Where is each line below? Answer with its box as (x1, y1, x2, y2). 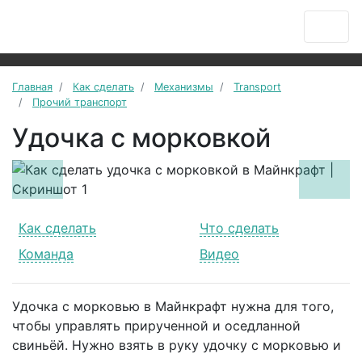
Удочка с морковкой (12, 122, 271, 154)
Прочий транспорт (32, 96, 127, 108)
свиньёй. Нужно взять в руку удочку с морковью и (12, 337, 341, 353)
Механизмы (154, 81, 213, 93)
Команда (19, 246, 74, 262)
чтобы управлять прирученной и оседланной (12, 318, 301, 334)
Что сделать (200, 220, 279, 236)
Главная (12, 81, 53, 93)
